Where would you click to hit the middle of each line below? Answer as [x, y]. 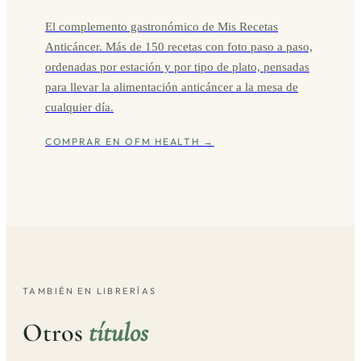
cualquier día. [79, 107]
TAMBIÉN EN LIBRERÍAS [90, 291]
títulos [118, 332]
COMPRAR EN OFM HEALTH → [130, 142]
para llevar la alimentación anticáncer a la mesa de [172, 87]
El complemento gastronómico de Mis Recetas [162, 27]
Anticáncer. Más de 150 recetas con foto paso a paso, [179, 47]
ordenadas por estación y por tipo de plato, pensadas [177, 67]
